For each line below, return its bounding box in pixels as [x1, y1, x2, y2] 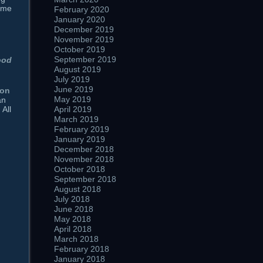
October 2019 [54, 45, 105, 54]
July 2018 [54, 194, 90, 204]
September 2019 [54, 55, 116, 64]
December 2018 [54, 144, 114, 154]
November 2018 [54, 154, 114, 164]
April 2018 [54, 224, 92, 234]
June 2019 [54, 85, 93, 94]
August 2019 [54, 65, 101, 74]
